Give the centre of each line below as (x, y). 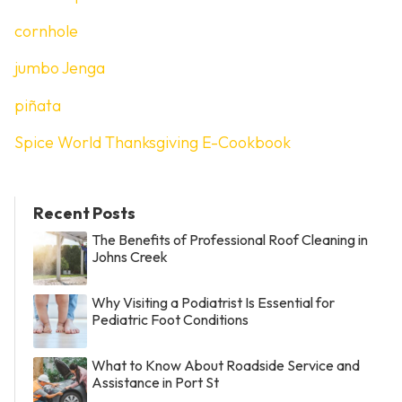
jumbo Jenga (60, 68)
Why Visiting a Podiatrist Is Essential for (213, 302)
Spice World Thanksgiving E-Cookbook (153, 143)
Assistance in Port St (155, 382)
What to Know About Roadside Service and (226, 365)
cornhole (46, 31)
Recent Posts (84, 213)
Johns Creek (130, 256)
